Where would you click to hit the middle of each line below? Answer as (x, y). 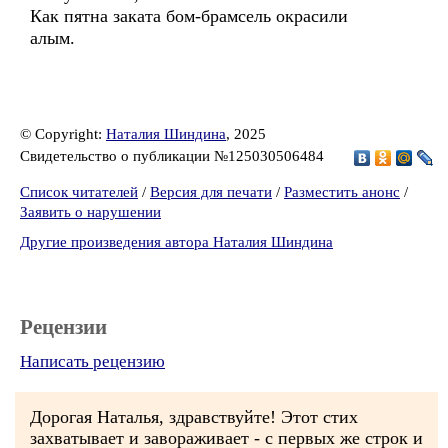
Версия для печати (211, 192)
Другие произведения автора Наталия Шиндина (176, 242)
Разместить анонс (342, 192)
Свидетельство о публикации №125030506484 (174, 155)
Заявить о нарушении (90, 212)
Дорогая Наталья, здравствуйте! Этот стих (194, 417)
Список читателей (79, 192)
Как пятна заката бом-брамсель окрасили (189, 16)
